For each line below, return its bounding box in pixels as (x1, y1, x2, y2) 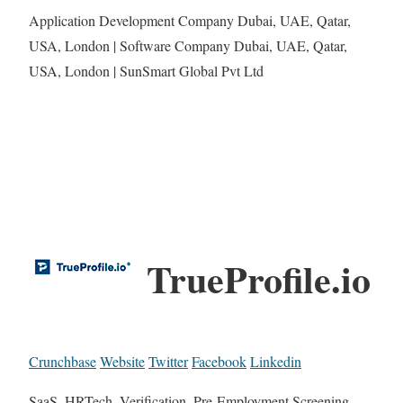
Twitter (148, 352, 188, 372)
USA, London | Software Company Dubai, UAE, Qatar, (29, 35, 347, 55)
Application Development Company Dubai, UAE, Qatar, (29, 10, 351, 30)
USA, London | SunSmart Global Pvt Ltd (29, 60, 264, 80)
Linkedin (250, 352, 301, 372)
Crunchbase (29, 352, 96, 372)
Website (100, 352, 145, 372)
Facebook (192, 352, 246, 372)
